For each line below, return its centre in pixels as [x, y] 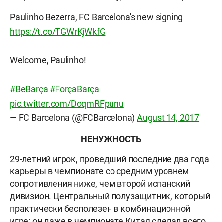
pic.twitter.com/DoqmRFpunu [67, 104]
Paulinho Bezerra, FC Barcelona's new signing [97, 17]
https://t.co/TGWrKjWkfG [58, 32]
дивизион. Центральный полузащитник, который [110, 196]
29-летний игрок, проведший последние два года [110, 159]
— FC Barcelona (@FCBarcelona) [74, 118]
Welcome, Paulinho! [48, 60]
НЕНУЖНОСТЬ [111, 139]
